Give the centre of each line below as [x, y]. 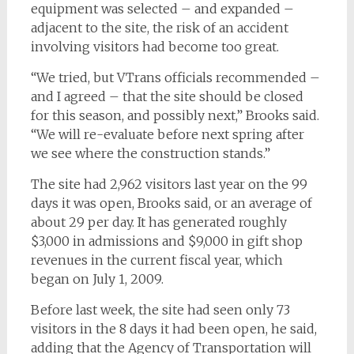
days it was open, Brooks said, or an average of [171, 203]
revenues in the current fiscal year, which [156, 260]
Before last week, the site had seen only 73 [160, 310]
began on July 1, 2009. [97, 279]
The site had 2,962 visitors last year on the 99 [169, 185]
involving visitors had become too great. [154, 47]
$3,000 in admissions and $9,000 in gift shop [166, 241]
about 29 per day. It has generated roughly [158, 222]
